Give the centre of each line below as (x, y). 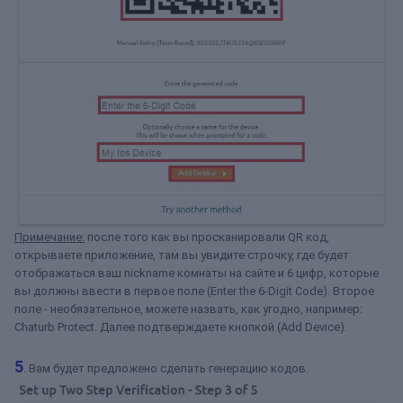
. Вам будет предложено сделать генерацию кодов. (166, 369)
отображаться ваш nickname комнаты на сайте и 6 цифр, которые (197, 273)
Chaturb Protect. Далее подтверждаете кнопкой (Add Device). (181, 327)
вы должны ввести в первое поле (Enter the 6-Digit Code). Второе (194, 291)
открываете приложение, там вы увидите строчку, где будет (182, 255)
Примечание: (49, 237)
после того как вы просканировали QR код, (207, 237)
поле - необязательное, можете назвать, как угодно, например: (188, 309)
